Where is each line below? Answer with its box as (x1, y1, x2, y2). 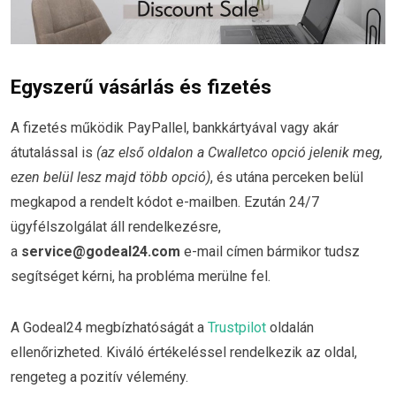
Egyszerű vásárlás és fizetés (11, 75, 271, 99)
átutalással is (11, 144, 96, 162)
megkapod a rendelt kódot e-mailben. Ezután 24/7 (11, 194, 319, 211)
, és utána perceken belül (210, 169, 363, 187)
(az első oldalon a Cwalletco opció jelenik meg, (96, 144, 383, 162)
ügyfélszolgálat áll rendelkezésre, (11, 218, 221, 236)
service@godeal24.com (21, 243, 180, 261)
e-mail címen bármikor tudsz (180, 243, 360, 261)
